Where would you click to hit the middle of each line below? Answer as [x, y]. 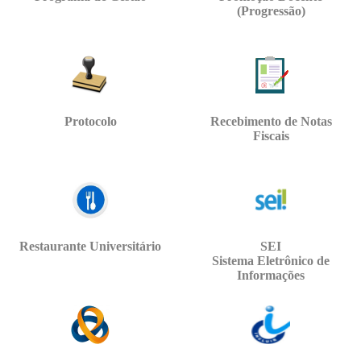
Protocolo [90, 122]
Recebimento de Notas [271, 122]
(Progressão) [271, 11]
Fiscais [271, 136]
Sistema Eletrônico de [271, 261]
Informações [271, 276]
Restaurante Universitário [90, 247]
